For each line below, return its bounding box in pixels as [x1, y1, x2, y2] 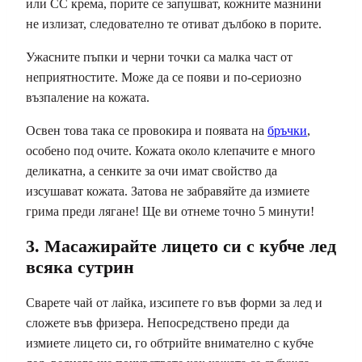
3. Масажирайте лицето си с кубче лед [26, 235, 336, 256]
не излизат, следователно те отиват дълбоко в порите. [26, 16, 322, 31]
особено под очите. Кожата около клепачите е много [26, 143, 315, 158]
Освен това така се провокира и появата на [26, 123, 267, 137]
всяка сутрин [26, 256, 134, 277]
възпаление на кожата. [26, 90, 149, 104]
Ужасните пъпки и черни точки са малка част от [26, 49, 293, 64]
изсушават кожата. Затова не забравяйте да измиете [26, 183, 309, 198]
